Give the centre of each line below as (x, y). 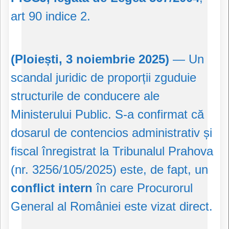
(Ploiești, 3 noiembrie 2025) (90, 59)
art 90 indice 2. (51, 16)
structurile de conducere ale (85, 96)
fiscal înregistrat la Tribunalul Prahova (112, 151)
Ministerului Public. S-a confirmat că (107, 114)
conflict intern (52, 188)
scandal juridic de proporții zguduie (104, 78)
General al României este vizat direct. (112, 207)
